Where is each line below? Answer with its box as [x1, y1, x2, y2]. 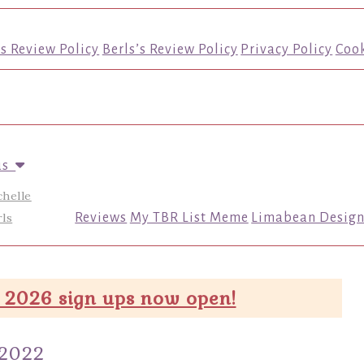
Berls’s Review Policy [102, 42, 238, 57]
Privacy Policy [240, 42, 333, 57]
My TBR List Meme [129, 210, 249, 225]
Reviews [75, 210, 128, 225]
